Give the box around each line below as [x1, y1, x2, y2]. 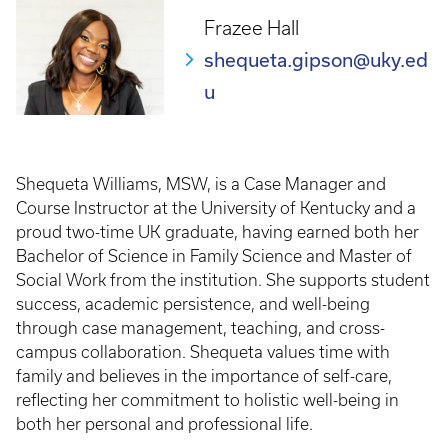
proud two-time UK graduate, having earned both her [16, 223, 419, 241]
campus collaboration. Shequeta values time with [16, 343, 390, 361]
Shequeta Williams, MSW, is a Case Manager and [16, 175, 386, 193]
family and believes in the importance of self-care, [16, 367, 392, 385]
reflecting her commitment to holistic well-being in [16, 391, 399, 409]
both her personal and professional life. [16, 415, 313, 433]
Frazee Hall [204, 17, 299, 39]
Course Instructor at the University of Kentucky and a [16, 199, 416, 217]
